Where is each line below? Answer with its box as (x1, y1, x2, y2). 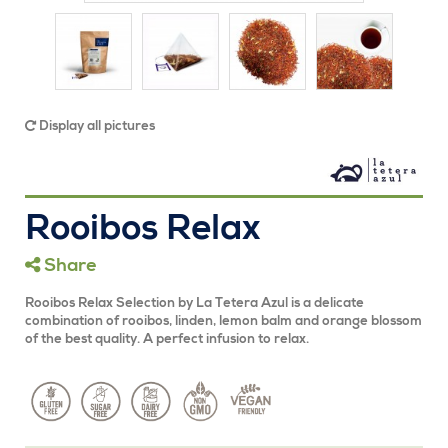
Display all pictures (36, 120, 155, 134)
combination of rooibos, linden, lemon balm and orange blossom (25, 315, 422, 329)
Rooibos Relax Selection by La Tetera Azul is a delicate (25, 297, 364, 311)
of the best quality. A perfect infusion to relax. (25, 333, 309, 347)
